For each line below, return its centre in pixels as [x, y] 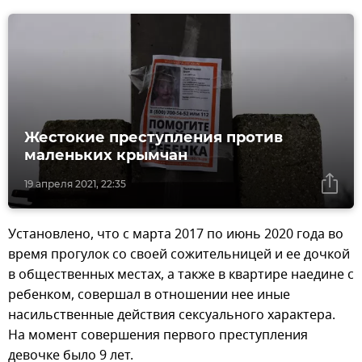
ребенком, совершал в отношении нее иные [149, 295]
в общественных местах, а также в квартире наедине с [181, 275]
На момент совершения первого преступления [158, 336]
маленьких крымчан [106, 156]
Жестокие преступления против [154, 138]
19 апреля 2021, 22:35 [75, 184]
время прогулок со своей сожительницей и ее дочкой [179, 255]
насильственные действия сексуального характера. [172, 316]
